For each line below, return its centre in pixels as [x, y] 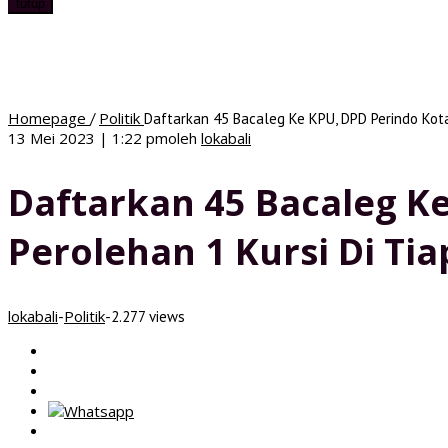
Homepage [47, 118]
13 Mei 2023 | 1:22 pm [88, 138]
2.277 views [148, 316]
